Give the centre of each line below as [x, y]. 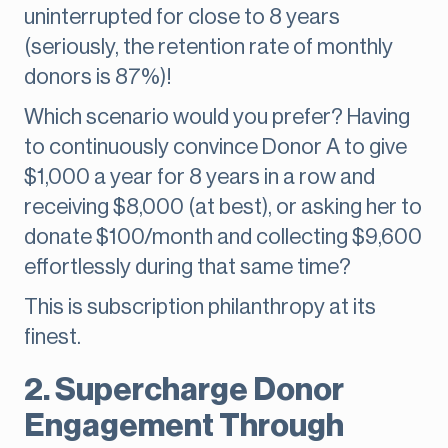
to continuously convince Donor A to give [215, 147]
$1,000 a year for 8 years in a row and [199, 177]
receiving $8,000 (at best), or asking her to [223, 207]
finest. [52, 337]
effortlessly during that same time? [187, 267]
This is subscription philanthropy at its [200, 307]
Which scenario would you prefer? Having [217, 117]
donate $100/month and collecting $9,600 [223, 237]
